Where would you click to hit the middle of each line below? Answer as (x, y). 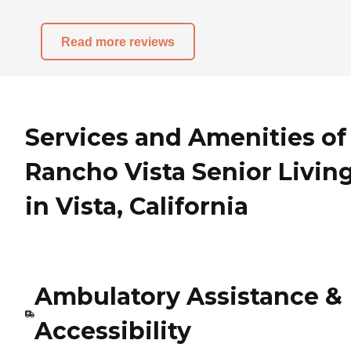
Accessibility (112, 331)
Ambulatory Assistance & (188, 296)
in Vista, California (137, 206)
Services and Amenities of (186, 138)
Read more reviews (118, 42)
